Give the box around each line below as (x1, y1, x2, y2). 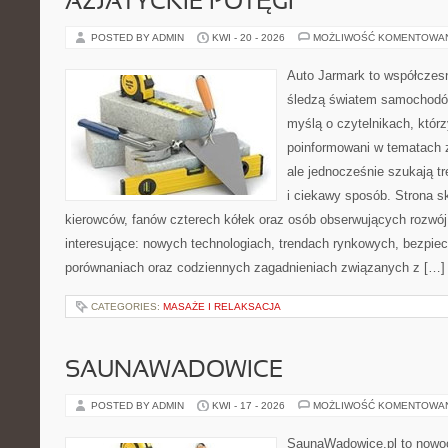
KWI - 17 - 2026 (212, 400, 285, 411)
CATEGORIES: (91, 301, 163, 312)
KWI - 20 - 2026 (212, 32, 285, 43)
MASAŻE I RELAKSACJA (163, 301, 281, 312)
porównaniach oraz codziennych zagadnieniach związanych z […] (65, 260, 445, 275)
